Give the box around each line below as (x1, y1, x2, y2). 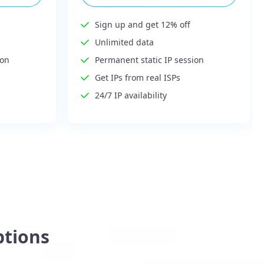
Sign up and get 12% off (95, 19, 191, 31)
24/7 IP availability (95, 90, 167, 101)
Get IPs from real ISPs (95, 72, 181, 84)
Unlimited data (95, 37, 154, 48)
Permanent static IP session (95, 54, 204, 66)
